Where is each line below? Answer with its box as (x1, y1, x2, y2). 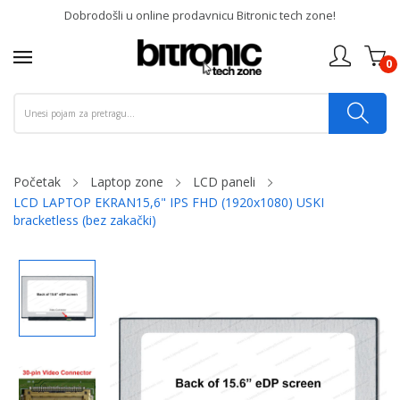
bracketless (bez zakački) (13, 212, 156, 229)
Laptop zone (90, 173, 163, 190)
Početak (13, 173, 61, 190)
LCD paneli (193, 173, 255, 190)
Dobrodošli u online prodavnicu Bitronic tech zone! (64, 7, 336, 23)
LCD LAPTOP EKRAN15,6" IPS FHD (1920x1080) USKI (13, 194, 324, 211)
